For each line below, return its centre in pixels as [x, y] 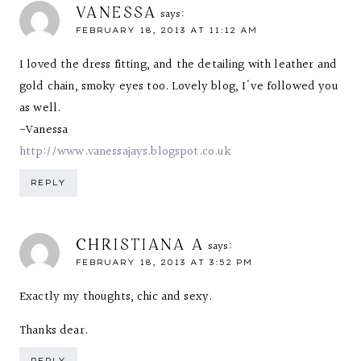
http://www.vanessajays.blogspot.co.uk [125, 152]
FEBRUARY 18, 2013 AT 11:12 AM [166, 30]
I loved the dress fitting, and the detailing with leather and [178, 65]
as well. [40, 108]
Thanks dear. [54, 330]
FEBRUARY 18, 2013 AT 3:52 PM [164, 262]
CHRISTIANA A [140, 243]
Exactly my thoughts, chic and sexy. [116, 297]
